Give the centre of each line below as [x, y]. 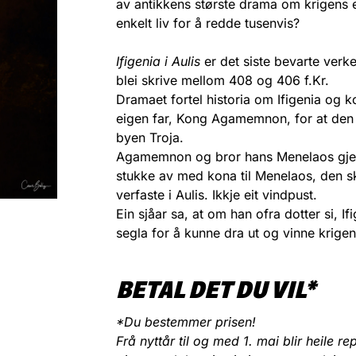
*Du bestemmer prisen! [186, 321]
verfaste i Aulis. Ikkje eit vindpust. [217, 194]
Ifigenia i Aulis [159, 61]
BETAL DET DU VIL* [216, 289]
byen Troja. [150, 137]
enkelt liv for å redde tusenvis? [208, 23]
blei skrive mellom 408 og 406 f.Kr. [223, 80]
